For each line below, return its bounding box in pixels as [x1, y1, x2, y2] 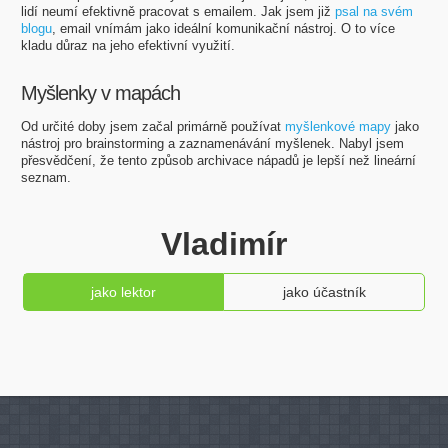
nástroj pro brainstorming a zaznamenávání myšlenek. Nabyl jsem [20, 136, 404, 151]
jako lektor [91, 284, 157, 300]
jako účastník [282, 284, 366, 300]
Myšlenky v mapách [20, 82, 180, 104]
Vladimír [160, 226, 287, 262]
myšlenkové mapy [284, 119, 391, 134]
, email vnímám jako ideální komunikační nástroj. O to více [51, 20, 395, 36]
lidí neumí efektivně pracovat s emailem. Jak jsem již [20, 3, 335, 19]
